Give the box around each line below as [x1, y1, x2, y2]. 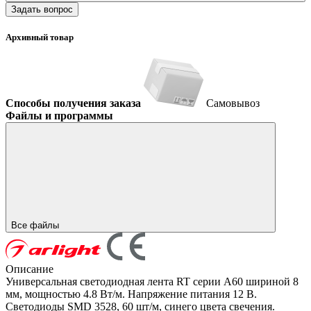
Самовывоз [206, 97, 260, 110]
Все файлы [11, 220, 62, 231]
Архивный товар [6, 32, 74, 43]
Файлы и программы [6, 110, 113, 122]
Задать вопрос [11, 3, 73, 15]
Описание [6, 263, 53, 276]
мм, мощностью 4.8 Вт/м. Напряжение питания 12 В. [6, 288, 257, 301]
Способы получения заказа [6, 97, 141, 110]
